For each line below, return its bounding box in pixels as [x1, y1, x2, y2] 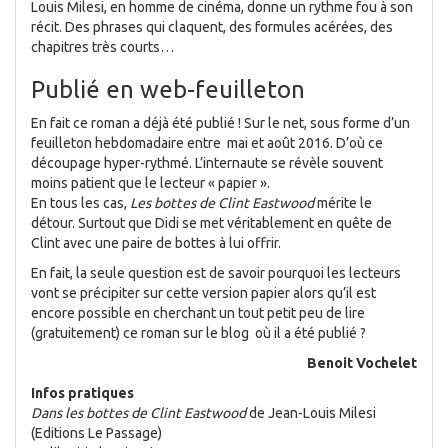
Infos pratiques [31, 385, 134, 401]
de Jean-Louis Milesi [246, 405, 376, 421]
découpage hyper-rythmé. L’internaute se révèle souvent [31, 155, 383, 171]
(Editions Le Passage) [31, 425, 162, 441]
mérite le [317, 195, 372, 211]
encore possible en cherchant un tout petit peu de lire [31, 305, 365, 321]
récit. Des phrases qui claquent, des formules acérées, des [31, 19, 393, 35]
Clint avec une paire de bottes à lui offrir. [31, 235, 281, 251]
